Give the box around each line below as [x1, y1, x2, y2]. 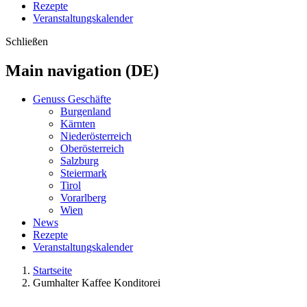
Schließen [5, 35, 48, 47]
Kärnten [60, 118, 95, 130]
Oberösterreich [60, 143, 124, 155]
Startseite [33, 265, 72, 277]
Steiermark [60, 167, 107, 180]
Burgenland [60, 106, 111, 118]
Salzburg [60, 155, 99, 167]
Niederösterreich [60, 130, 132, 143]
